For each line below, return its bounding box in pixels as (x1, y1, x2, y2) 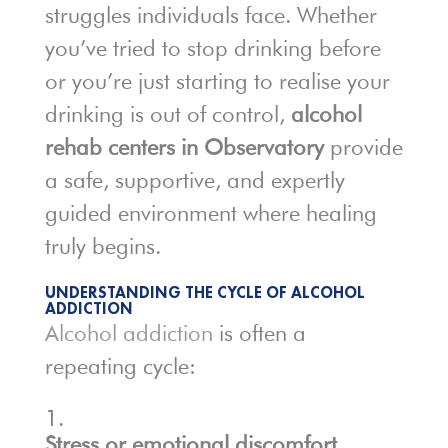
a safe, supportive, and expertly (44, 167, 345, 194)
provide (323, 134, 403, 161)
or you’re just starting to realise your (44, 68, 390, 95)
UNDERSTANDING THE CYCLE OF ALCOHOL (44, 282, 365, 304)
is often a (212, 320, 306, 347)
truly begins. (44, 233, 161, 260)
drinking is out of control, (44, 101, 291, 128)
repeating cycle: (44, 353, 196, 380)
